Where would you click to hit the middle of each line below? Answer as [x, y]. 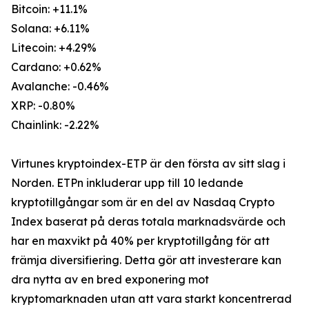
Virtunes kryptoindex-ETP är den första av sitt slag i [148, 163]
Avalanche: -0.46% [60, 86]
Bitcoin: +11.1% [49, 9]
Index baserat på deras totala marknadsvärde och [148, 221]
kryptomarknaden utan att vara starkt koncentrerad [151, 299]
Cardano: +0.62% [56, 67]
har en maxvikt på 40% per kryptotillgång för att [140, 241]
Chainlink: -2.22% [55, 125]
